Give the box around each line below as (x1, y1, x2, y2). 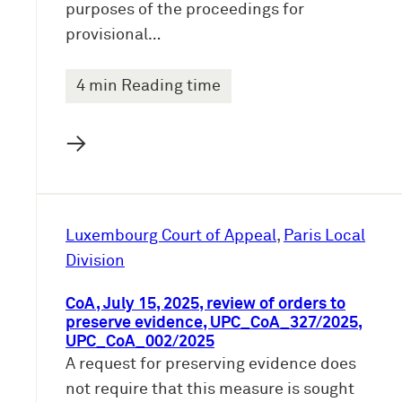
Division (66, 253, 125, 270)
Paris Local (284, 228, 365, 245)
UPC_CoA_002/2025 (66, 334, 214, 351)
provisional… (66, 27, 161, 44)
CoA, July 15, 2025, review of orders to (66, 296, 345, 313)
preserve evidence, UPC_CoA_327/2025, (66, 315, 363, 332)
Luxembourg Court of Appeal (66, 228, 276, 245)
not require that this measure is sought (66, 381, 354, 398)
